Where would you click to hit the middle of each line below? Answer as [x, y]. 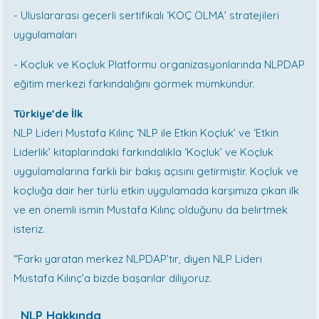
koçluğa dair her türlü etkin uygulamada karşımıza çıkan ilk [157, 191]
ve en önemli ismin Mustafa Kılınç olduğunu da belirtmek [151, 210]
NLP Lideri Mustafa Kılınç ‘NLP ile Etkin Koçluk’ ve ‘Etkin [146, 133]
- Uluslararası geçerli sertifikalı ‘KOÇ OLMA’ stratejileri [147, 16]
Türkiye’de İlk [48, 114]
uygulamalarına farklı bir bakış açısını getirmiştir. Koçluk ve [156, 172]
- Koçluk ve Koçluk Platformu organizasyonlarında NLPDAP [159, 65]
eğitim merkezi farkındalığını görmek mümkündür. [134, 84]
